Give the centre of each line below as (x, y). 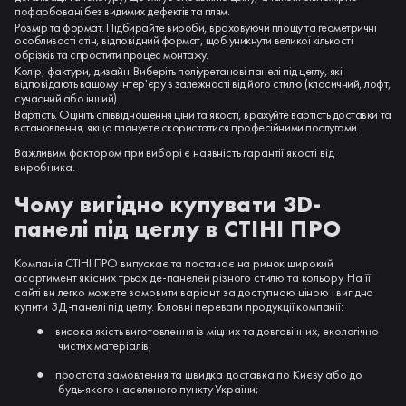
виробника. (45, 167)
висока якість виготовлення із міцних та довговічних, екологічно (217, 330)
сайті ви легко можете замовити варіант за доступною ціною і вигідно (194, 292)
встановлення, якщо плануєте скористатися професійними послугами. (187, 128)
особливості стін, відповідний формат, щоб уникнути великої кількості (184, 41)
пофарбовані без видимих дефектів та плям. (122, 12)
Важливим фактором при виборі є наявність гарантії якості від (174, 153)
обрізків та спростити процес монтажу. (111, 55)
